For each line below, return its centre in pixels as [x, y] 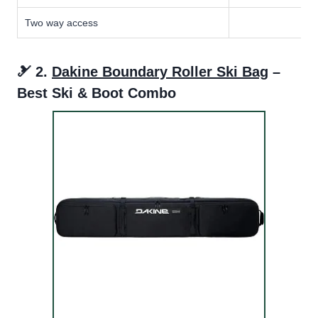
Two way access [61, 22]
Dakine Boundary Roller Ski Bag [160, 71]
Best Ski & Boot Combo [97, 93]
